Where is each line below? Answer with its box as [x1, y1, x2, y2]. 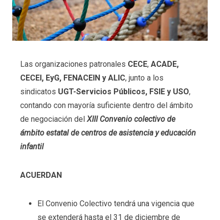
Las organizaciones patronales [20, 59, 128, 69]
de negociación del [20, 114, 87, 124]
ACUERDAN [20, 170, 62, 180]
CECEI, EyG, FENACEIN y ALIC [20, 73, 125, 83]
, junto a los [125, 73, 164, 83]
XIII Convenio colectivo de [86, 114, 175, 124]
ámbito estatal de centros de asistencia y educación [20, 128, 196, 138]
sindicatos [20, 87, 58, 97]
